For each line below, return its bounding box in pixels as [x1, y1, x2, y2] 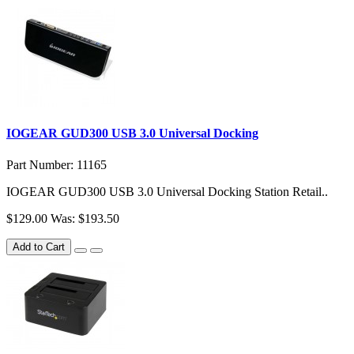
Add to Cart [13, 240, 65, 253]
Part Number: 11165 [6, 157, 107, 171]
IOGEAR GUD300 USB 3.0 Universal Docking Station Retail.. [6, 184, 328, 198]
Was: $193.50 [51, 211, 119, 225]
